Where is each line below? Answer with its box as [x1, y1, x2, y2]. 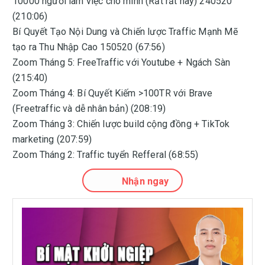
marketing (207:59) [12, 134, 92, 145]
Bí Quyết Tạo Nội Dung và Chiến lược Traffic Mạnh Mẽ [12, 26, 238, 37]
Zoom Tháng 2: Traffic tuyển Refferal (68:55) [12, 149, 199, 160]
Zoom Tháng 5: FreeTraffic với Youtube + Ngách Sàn [12, 57, 231, 68]
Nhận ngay [122, 176, 169, 187]
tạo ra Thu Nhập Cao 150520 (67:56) [12, 41, 165, 53]
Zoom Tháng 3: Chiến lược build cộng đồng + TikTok [12, 118, 230, 130]
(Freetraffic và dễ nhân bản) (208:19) [12, 103, 166, 114]
